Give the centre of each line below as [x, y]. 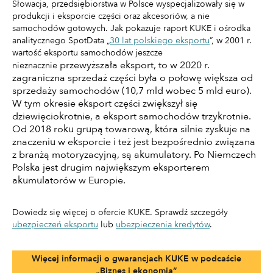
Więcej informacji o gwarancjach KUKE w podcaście [136, 259]
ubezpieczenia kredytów [163, 225]
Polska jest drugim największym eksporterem [111, 168]
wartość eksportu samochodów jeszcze [87, 53]
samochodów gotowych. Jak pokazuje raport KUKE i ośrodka [131, 29]
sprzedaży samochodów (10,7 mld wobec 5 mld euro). [132, 91]
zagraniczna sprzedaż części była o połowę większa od [133, 78]
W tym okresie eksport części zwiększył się [105, 104]
